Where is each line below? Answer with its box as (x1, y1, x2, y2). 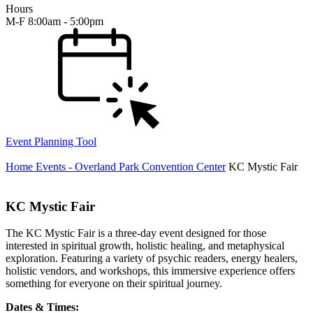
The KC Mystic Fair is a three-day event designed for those (6, 227, 266, 240)
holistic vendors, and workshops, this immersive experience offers (6, 265, 295, 277)
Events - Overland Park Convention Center (36, 161, 226, 173)
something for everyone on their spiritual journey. (6, 277, 222, 290)
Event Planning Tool (6, 136, 96, 147)
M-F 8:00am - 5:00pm (6, 15, 103, 27)
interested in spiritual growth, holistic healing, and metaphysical (6, 240, 284, 252)
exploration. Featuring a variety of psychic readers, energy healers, (6, 252, 298, 265)
